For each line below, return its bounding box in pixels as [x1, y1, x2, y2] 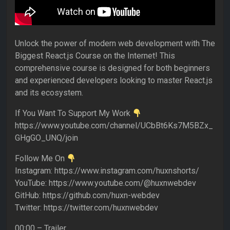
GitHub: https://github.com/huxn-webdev [15, 190, 160, 201]
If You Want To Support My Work [15, 108, 132, 119]
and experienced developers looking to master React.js [15, 75, 213, 86]
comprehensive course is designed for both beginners [15, 63, 210, 73]
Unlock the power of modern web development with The [15, 39, 215, 49]
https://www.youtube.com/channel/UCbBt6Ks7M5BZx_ [15, 121, 213, 131]
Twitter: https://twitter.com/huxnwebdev [15, 203, 158, 213]
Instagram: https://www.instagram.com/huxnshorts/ [15, 166, 199, 176]
